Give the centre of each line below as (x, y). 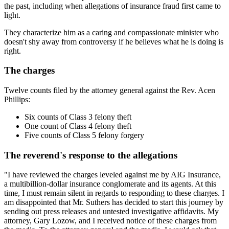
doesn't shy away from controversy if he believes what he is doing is (114, 41)
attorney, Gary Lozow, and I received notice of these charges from (110, 221)
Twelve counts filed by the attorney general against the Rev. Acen (110, 90)
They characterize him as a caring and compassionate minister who (111, 32)
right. (13, 51)
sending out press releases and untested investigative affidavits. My (111, 212)
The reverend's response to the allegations (91, 155)
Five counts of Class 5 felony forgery (84, 135)
